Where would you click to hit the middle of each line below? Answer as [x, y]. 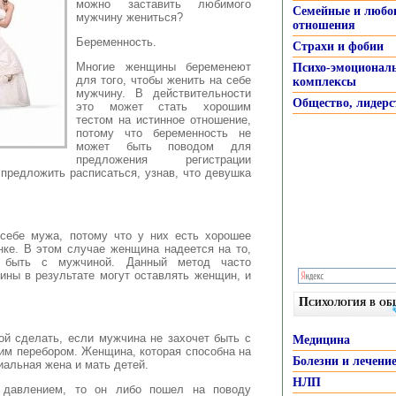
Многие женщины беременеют [164, 66]
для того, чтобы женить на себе [164, 80]
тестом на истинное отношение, [164, 119]
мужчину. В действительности [164, 93]
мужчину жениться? [129, 17]
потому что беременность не [164, 133]
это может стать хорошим [164, 106]
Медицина [321, 340]
